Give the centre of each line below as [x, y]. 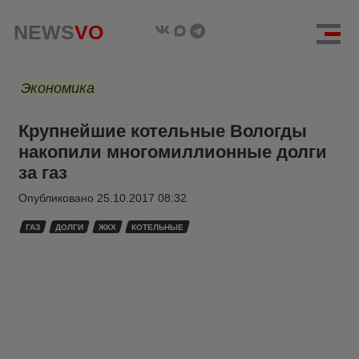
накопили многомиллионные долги [173, 152]
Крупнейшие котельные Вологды [163, 131]
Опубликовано [58, 198]
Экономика [58, 88]
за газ [43, 173]
